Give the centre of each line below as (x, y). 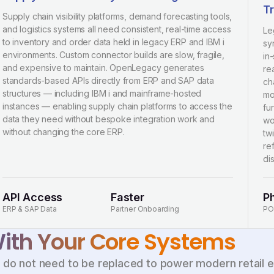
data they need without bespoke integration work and (109, 119)
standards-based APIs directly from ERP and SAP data (108, 80)
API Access (33, 197)
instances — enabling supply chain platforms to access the (117, 106)
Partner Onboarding (145, 209)
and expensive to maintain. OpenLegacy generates (103, 68)
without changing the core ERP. (64, 132)
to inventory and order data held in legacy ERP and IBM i (113, 42)
